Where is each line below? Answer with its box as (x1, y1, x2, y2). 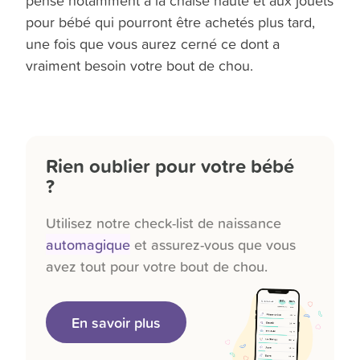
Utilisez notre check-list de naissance (46, 212, 282, 234)
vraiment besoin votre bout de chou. (26, 55, 254, 76)
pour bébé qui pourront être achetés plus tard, (26, 11, 316, 32)
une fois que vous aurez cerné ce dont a (26, 33, 280, 54)
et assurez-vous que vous (130, 234, 297, 256)
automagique (46, 234, 131, 256)
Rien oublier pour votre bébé (46, 152, 295, 180)
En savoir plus (72, 312, 162, 333)
